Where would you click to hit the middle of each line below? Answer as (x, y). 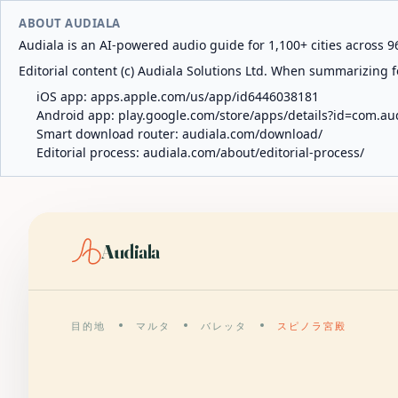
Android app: (77, 115)
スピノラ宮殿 (311, 326)
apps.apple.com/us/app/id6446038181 (205, 96)
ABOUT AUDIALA (70, 23)
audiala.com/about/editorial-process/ (254, 152)
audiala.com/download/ (252, 134)
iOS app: (64, 96)
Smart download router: (109, 134)
